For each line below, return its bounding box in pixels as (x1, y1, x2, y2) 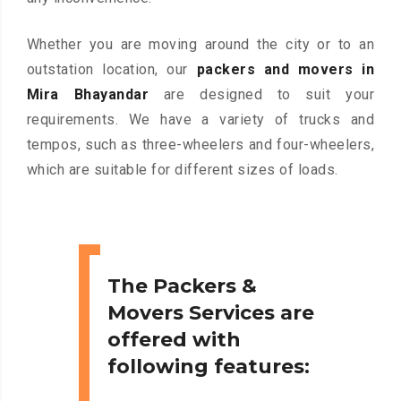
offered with (107, 328, 241, 353)
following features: (107, 354, 310, 380)
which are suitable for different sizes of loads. (26, 161, 338, 179)
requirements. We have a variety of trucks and (26, 111, 375, 129)
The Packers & (107, 274, 257, 299)
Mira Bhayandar (26, 86, 149, 104)
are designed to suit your (149, 86, 375, 104)
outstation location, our (26, 61, 197, 79)
